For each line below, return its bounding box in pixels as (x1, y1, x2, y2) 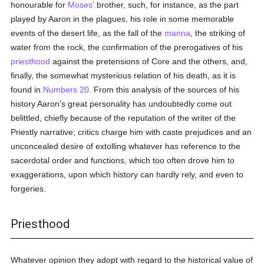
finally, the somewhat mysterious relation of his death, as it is (11, 71, 236, 80)
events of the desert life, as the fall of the (11, 28, 165, 38)
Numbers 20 (43, 85, 90, 94)
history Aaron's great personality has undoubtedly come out (11, 99, 232, 108)
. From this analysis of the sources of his (89, 85, 240, 94)
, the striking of (190, 28, 246, 38)
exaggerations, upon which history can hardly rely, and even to (11, 170, 244, 179)
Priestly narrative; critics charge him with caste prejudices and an (11, 127, 252, 137)
